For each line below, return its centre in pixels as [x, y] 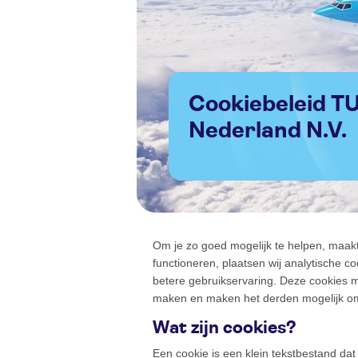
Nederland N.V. [268, 131]
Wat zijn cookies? [225, 328]
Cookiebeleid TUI [197, 105]
